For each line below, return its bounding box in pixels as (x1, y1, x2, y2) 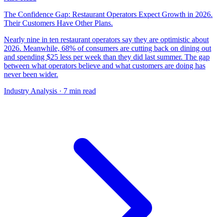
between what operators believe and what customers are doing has (4, 62, 205, 70)
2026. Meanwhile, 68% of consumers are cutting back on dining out (4, 44, 211, 53)
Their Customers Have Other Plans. (4, 19, 113, 28)
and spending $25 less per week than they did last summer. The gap (4, 53, 210, 62)
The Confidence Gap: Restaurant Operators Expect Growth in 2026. (4, 10, 213, 19)
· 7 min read (57, 87, 96, 95)
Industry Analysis (4, 87, 57, 95)
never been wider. (4, 70, 58, 79)
